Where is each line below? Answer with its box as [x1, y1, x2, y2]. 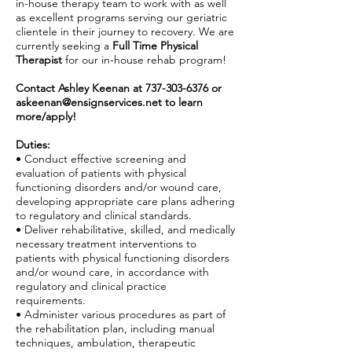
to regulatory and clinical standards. [16, 208, 192, 222]
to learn [162, 95, 203, 109]
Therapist [16, 53, 62, 67]
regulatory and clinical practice [16, 279, 167, 293]
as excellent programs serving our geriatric [16, 10, 227, 24]
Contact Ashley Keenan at [16, 81, 145, 95]
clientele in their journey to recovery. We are [16, 24, 234, 38]
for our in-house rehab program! [62, 53, 226, 67]
